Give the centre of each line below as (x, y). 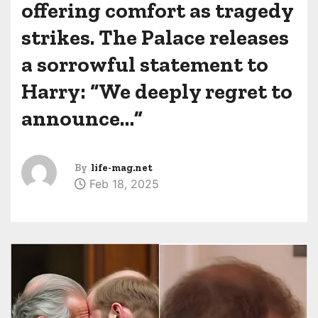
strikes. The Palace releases (155, 37)
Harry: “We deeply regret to (157, 91)
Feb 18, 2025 (122, 184)
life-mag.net (122, 168)
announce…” (82, 118)
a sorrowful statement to (145, 64)
